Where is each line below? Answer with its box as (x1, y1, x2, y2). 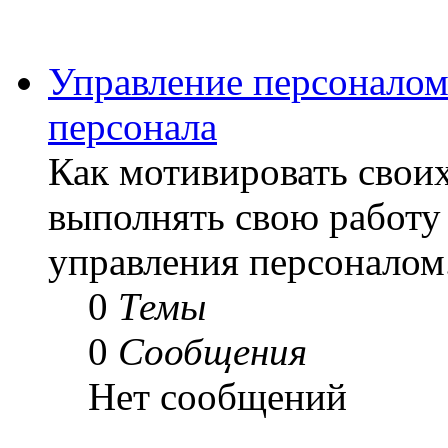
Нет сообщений (88, 374, 347, 418)
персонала (48, 104, 217, 148)
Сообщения (118, 329, 307, 373)
